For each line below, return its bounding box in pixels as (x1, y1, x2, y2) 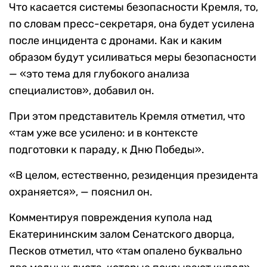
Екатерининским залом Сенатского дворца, (9, 228, 234, 241)
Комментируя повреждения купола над (9, 211, 212, 225)
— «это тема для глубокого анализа (9, 67, 190, 81)
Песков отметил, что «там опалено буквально (9, 244, 242, 258)
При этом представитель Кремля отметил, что (9, 110, 245, 123)
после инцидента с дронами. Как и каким (9, 34, 222, 48)
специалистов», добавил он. (9, 84, 154, 98)
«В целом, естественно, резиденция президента (9, 169, 258, 182)
